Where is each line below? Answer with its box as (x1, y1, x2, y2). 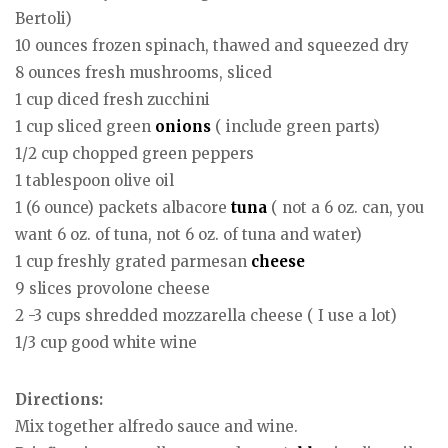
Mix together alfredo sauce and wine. (15, 416, 298, 436)
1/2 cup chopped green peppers (15, 144, 254, 164)
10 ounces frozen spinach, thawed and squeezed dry (15, 36, 409, 56)
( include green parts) (211, 117, 380, 137)
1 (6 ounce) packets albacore (15, 198, 231, 218)
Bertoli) (15, 9, 72, 29)
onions (155, 117, 211, 137)
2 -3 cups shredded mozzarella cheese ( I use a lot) (15, 306, 397, 326)
